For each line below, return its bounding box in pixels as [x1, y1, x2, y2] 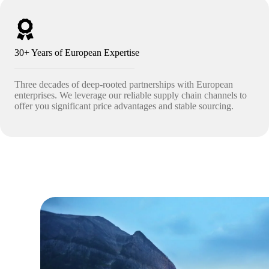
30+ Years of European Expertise [14, 47, 139, 58]
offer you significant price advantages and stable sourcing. [14, 101, 234, 111]
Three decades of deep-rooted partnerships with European [14, 79, 233, 89]
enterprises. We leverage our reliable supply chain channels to [14, 90, 247, 100]
